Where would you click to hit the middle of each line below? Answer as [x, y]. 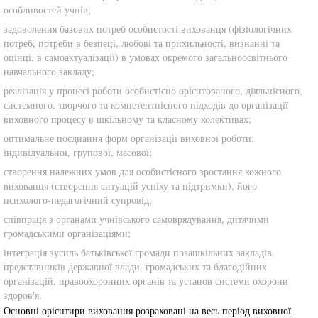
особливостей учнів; [47, 10]
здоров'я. [23, 295]
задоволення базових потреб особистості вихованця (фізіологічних [148, 29]
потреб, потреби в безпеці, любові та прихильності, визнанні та [142, 43]
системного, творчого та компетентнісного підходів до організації [146, 105]
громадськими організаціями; [67, 233]
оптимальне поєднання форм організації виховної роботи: [129, 138]
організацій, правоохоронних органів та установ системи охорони [146, 281]
